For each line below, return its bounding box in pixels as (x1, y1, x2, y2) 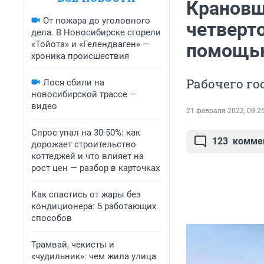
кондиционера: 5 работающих (31, 201, 156, 212)
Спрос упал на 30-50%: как (31, 127, 140, 138)
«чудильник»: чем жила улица (31, 251, 156, 262)
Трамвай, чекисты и (31, 239, 114, 250)
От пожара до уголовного (43, 15, 150, 26)
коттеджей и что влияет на (31, 151, 144, 161)
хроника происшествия (31, 51, 129, 61)
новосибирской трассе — (31, 89, 137, 100)
